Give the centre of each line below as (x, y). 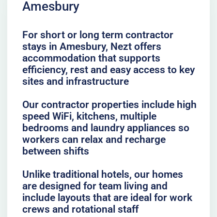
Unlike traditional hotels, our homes (102, 174)
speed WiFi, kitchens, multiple (89, 116)
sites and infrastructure (75, 81)
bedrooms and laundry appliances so (106, 128)
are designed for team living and (95, 186)
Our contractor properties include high (109, 104)
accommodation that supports (91, 58)
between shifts (55, 151)
